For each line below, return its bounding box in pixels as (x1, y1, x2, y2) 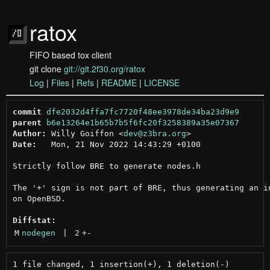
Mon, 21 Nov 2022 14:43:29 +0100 (36, 139, 201, 149)
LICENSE (144, 77, 180, 89)
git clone (30, 63, 64, 75)
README (101, 77, 137, 89)
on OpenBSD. (12, 193, 66, 203)
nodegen (21, 228, 55, 237)
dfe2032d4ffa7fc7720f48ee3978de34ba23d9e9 (46, 107, 239, 116)
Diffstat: (12, 215, 56, 225)
